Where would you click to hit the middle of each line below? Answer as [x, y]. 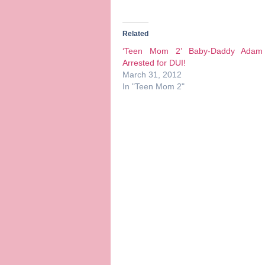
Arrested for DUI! [154, 62]
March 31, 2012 [152, 74]
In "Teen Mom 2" [153, 86]
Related [135, 33]
